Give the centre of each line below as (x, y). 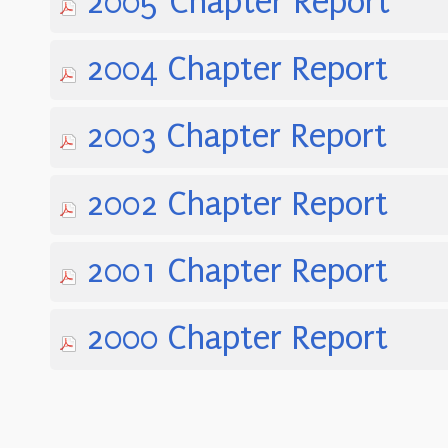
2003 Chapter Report (237, 137)
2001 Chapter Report (237, 272)
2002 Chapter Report (237, 204)
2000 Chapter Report (237, 339)
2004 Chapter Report (237, 70)
